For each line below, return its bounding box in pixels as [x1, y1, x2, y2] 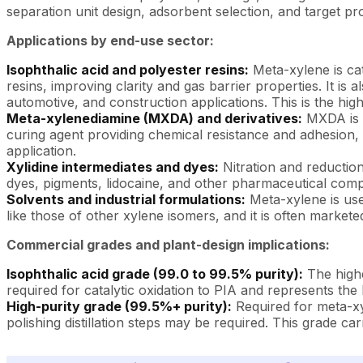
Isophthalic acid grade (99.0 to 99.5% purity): [6, 265, 303, 282]
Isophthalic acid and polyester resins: [6, 61, 249, 78]
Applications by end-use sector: [6, 32, 214, 49]
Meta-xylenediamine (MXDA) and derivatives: [6, 109, 302, 126]
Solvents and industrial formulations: [6, 190, 246, 207]
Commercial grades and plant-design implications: [6, 236, 330, 253]
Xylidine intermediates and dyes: [6, 158, 219, 175]
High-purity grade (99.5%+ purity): [6, 297, 232, 314]
